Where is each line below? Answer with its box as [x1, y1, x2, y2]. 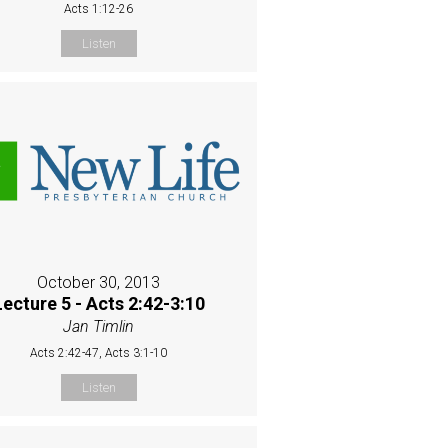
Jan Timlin [63, 316, 135, 336]
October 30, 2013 [37, 272, 161, 292]
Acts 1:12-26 [64, 2, 134, 17]
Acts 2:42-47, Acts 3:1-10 [30, 345, 168, 360]
